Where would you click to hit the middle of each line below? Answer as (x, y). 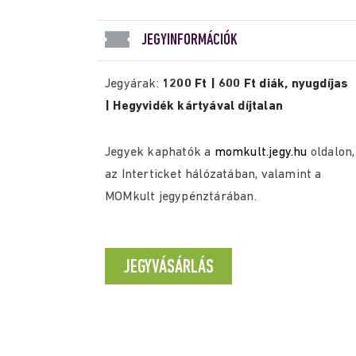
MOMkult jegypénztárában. (181, 197)
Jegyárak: (133, 84)
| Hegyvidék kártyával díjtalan (194, 106)
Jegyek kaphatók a (160, 153)
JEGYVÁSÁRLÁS (168, 268)
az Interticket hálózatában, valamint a (213, 175)
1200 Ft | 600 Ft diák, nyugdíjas (255, 84)
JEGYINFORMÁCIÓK (190, 41)
